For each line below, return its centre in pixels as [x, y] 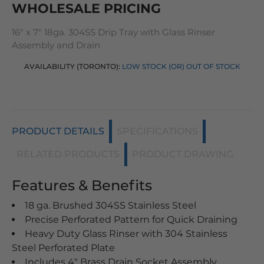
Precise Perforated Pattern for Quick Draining [131, 220]
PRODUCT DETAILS [58, 131]
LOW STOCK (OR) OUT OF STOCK [181, 66]
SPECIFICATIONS [157, 131]
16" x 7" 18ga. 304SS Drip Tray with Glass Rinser [113, 32]
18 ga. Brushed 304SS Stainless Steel [110, 205]
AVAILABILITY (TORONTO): [73, 66]
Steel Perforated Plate [63, 248]
